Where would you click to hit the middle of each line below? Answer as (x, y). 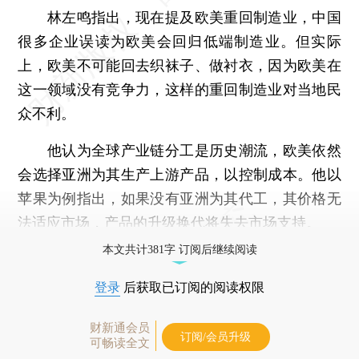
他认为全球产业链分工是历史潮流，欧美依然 (179, 150)
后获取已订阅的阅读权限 (192, 287)
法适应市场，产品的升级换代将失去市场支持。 (169, 222)
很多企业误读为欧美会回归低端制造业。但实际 (179, 41)
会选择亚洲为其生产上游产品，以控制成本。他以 (179, 174)
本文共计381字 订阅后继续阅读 (179, 249)
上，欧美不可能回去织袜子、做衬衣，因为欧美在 (179, 65)
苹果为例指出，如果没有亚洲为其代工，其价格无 (179, 198)
